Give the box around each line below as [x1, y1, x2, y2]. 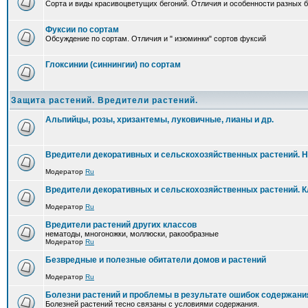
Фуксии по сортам [45, 25, 119, 34]
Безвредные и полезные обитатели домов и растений [45, 255, 266, 265]
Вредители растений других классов [45, 220, 197, 230]
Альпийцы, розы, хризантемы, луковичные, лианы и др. [45, 115, 274, 124]
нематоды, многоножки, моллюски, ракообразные [45, 230, 219, 238]
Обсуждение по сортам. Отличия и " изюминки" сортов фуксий [45, 34, 266, 43]
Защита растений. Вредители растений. [11, 96, 198, 105]
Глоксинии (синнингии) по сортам [45, 60, 181, 69]
